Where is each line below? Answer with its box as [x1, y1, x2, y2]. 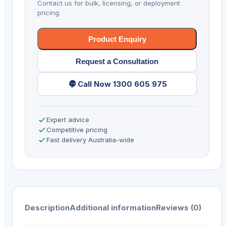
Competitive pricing [46, 126, 107, 134]
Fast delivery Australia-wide [46, 136, 134, 144]
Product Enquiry [88, 34, 146, 43]
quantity [25, 70, 55, 81]
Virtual [25, 20, 49, 30]
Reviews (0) [156, 203, 201, 213]
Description [25, 203, 70, 213]
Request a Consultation [76, 56, 158, 66]
